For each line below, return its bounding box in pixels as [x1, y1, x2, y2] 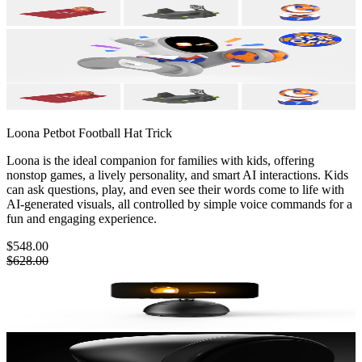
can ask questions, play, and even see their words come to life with [6, 183, 344, 197]
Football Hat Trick [78, 126, 172, 141]
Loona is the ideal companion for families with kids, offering [6, 154, 314, 168]
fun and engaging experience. [6, 212, 157, 226]
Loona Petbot [6, 126, 75, 141]
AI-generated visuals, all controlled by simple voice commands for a [6, 197, 352, 212]
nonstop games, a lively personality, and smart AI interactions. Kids [6, 168, 348, 183]
